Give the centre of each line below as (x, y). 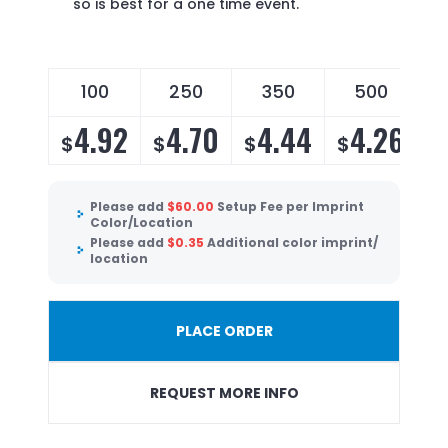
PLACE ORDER (224, 331)
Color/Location (141, 223)
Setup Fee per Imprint (290, 207)
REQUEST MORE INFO (224, 393)
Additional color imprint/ (292, 242)
